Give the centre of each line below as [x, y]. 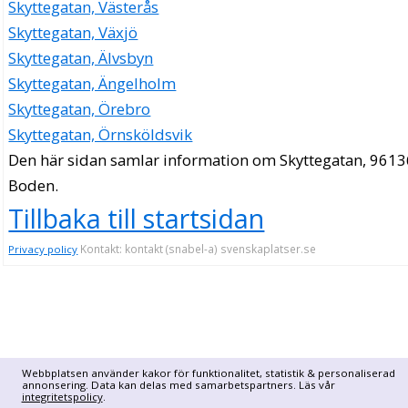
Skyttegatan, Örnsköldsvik [101, 135]
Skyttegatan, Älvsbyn [81, 58]
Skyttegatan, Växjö [73, 33]
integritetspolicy [62, 397]
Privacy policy [43, 250]
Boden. [34, 186]
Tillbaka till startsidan [137, 219]
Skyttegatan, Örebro [80, 109]
